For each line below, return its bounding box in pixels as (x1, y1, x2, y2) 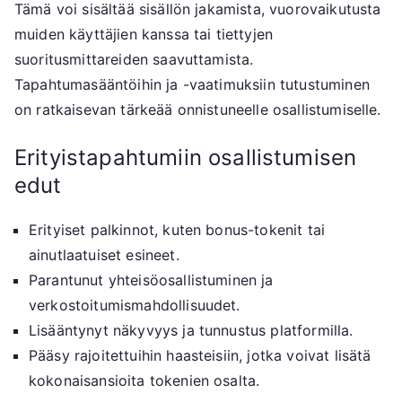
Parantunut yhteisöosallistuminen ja (29, 271, 274, 290)
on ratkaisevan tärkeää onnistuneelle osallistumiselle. (14, 100, 381, 119)
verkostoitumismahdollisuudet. (29, 296, 240, 315)
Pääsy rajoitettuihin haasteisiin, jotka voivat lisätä (29, 346, 371, 365)
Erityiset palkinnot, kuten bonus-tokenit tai (29, 221, 326, 240)
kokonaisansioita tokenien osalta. (29, 371, 260, 390)
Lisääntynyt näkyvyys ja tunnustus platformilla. (29, 321, 354, 340)
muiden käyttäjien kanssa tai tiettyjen (14, 25, 274, 44)
